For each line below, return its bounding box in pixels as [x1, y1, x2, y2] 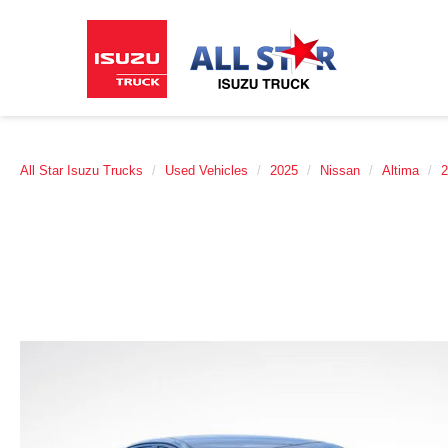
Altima [382, 163, 419, 178]
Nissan [320, 163, 360, 178]
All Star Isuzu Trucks [20, 163, 143, 178]
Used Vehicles [165, 163, 248, 178]
